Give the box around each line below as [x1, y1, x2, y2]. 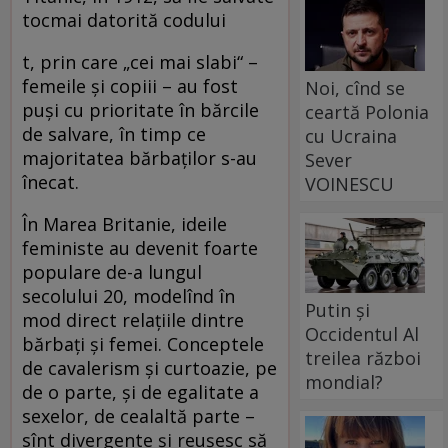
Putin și [305, 297, 371, 322]
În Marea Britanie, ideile [22, 212, 227, 237]
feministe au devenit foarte [22, 236, 258, 261]
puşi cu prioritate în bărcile [22, 98, 259, 123]
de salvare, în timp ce [22, 122, 206, 147]
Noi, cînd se [305, 75, 406, 100]
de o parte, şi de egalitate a [22, 380, 259, 405]
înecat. [22, 170, 84, 195]
